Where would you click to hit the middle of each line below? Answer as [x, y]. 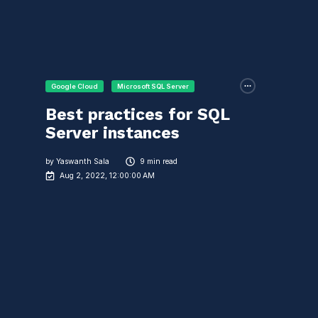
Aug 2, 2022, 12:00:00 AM [108, 176]
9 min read [158, 161]
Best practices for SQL [137, 114]
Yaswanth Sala [83, 161]
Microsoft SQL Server [153, 86]
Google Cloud [75, 86]
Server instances [113, 133]
